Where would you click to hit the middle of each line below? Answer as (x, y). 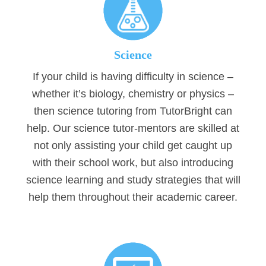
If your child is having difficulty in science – (133, 77)
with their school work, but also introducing (133, 163)
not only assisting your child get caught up (133, 146)
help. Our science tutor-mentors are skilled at (133, 129)
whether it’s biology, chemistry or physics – (133, 94)
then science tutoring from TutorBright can (133, 111)
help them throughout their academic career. (133, 197)
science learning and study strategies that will (133, 180)
